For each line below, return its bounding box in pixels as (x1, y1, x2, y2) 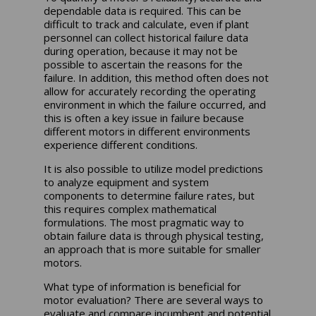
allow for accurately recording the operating (44, 83, 257, 98)
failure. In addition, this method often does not (44, 70, 269, 85)
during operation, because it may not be (44, 43, 238, 58)
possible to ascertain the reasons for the (44, 56, 243, 71)
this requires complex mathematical (44, 201, 217, 216)
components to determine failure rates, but (44, 188, 255, 202)
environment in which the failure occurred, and (44, 97, 267, 111)
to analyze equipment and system (44, 174, 209, 189)
